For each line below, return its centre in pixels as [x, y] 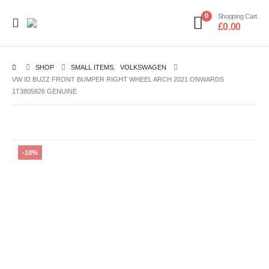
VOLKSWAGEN [144, 67]
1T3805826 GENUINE [44, 91]
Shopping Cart [237, 16]
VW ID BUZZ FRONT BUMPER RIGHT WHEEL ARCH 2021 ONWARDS [118, 79]
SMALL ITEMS [92, 67]
